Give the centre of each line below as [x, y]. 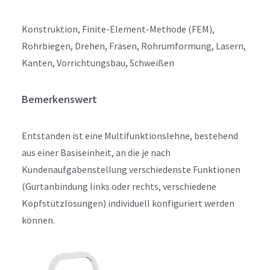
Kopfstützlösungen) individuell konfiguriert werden [128, 203]
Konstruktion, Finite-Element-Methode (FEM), [118, 29]
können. [38, 220]
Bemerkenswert [59, 99]
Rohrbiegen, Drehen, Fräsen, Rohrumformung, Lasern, [134, 46]
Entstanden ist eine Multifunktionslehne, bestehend [130, 136]
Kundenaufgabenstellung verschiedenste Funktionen [131, 169]
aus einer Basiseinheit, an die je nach [96, 152]
